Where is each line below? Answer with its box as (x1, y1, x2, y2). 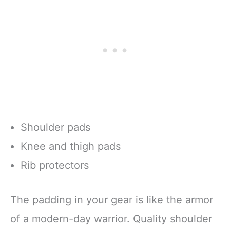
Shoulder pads (21, 121, 90, 134)
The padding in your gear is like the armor (10, 194, 213, 206)
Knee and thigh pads (21, 140, 121, 153)
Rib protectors (21, 159, 89, 172)
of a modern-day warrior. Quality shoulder (10, 213, 212, 225)
